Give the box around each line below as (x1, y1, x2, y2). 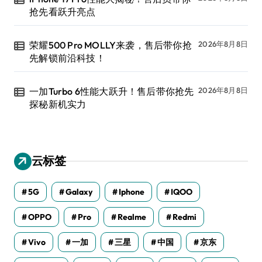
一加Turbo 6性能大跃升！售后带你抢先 (29, 85, 194, 97)
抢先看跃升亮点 (29, 5, 96, 18)
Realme (118, 211, 146, 222)
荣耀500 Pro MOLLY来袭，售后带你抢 (29, 39, 192, 51)
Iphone (119, 186, 144, 197)
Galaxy (65, 186, 92, 197)
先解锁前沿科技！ (29, 51, 105, 64)
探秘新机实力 (29, 98, 87, 110)
